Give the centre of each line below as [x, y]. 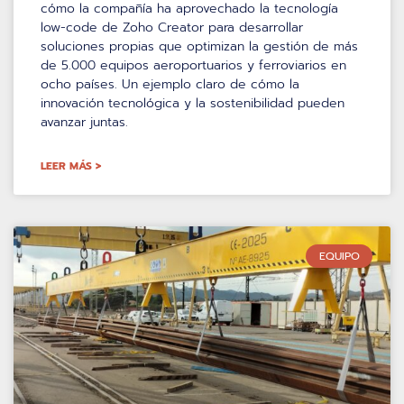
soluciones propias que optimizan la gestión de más [199, 46]
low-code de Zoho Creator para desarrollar [172, 27]
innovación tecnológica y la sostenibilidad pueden [193, 103]
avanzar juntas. [84, 122]
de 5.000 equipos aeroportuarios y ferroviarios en [193, 65]
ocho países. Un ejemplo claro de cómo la [170, 84]
